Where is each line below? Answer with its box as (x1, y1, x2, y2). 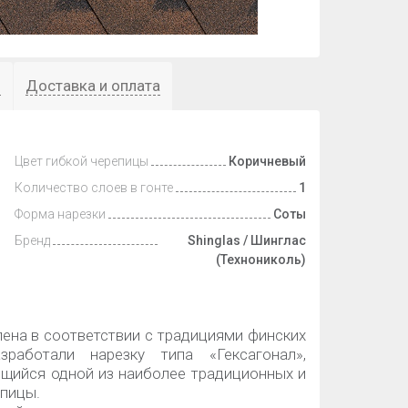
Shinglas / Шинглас (188, 233, 306, 248)
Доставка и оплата (25, 76, 160, 95)
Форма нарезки (15, 207, 106, 221)
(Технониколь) (216, 252, 306, 267)
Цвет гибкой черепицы (15, 154, 148, 168)
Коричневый (229, 154, 306, 168)
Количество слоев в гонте (15, 180, 173, 195)
